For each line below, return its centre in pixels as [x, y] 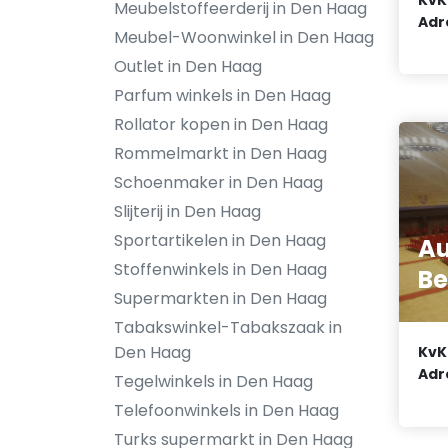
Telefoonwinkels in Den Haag [226, 410]
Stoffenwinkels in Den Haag [220, 269]
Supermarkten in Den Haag [220, 298]
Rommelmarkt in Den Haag [220, 153]
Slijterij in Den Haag [187, 211]
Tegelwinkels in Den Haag [213, 381]
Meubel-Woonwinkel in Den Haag [244, 37]
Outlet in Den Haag [188, 66]
